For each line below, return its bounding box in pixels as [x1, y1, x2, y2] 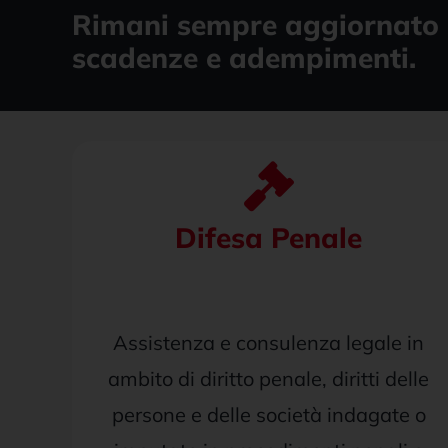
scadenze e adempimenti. [71, 40, 416, 75]
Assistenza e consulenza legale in [113, 330, 425, 355]
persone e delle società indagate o [111, 402, 426, 427]
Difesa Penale [175, 220, 363, 255]
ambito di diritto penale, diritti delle [108, 366, 430, 391]
